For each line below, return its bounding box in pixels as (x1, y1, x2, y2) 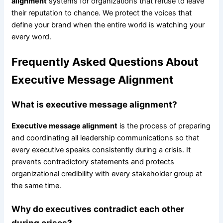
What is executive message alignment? (11, 99, 177, 110)
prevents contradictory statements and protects (11, 157, 174, 167)
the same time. (11, 181, 61, 191)
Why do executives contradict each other (11, 203, 184, 214)
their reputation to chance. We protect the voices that (11, 8, 192, 17)
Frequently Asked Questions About (11, 55, 199, 68)
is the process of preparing (117, 121, 211, 131)
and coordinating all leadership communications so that (11, 133, 199, 143)
